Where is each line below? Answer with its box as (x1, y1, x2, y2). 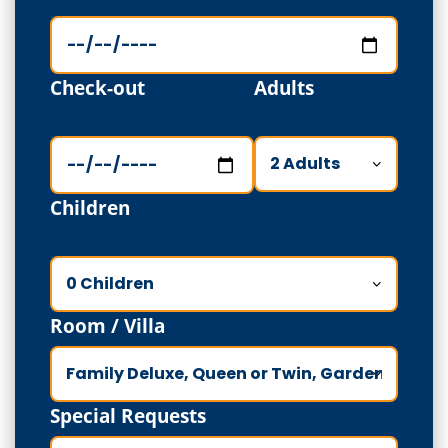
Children (50, 195, 130, 221)
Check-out (50, 75, 145, 101)
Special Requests (50, 403, 206, 429)
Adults (254, 75, 314, 101)
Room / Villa (50, 313, 165, 339)
